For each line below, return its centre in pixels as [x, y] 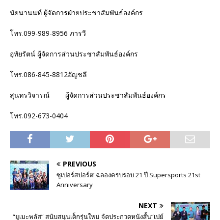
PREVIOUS [80, 164]
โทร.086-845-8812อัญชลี [48, 75]
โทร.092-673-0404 [39, 116]
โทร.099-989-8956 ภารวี [48, 33]
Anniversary [75, 185]
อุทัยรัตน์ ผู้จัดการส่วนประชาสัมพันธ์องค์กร [74, 54]
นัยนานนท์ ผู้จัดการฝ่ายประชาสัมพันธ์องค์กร [76, 13]
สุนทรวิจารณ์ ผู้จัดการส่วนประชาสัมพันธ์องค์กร [88, 95]
